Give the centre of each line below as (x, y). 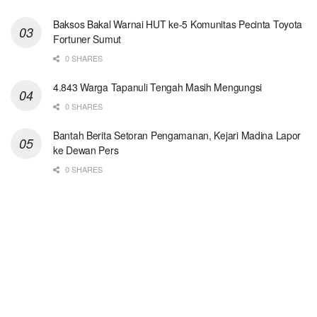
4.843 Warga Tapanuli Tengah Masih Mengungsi (157, 87)
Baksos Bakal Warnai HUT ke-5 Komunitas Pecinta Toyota (178, 24)
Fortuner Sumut (87, 39)
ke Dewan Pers (86, 150)
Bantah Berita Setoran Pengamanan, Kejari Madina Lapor (177, 135)
